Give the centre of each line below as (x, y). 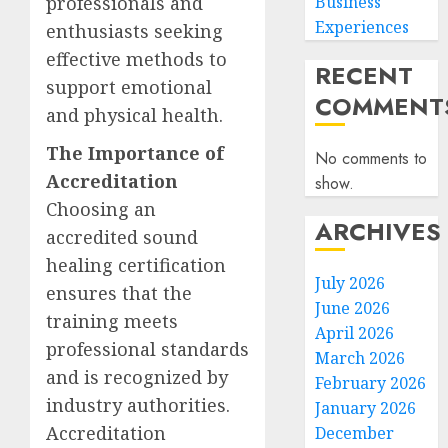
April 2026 (355, 333)
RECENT (364, 75)
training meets (112, 321)
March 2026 (360, 358)
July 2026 (350, 283)
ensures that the (119, 293)
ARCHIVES (378, 231)
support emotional (129, 87)
